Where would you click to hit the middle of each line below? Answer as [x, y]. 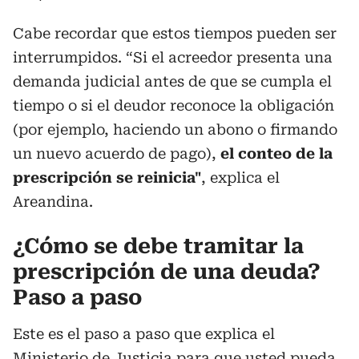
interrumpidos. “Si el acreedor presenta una [173, 57]
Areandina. [53, 202]
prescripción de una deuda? [167, 272]
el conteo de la [274, 153]
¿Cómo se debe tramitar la [158, 246]
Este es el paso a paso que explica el [144, 334]
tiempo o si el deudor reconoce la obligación [173, 105]
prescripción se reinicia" [107, 177]
